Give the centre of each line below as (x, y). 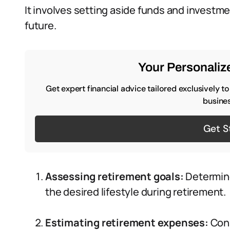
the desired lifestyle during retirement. (136, 192)
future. (41, 25)
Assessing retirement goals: (114, 176)
